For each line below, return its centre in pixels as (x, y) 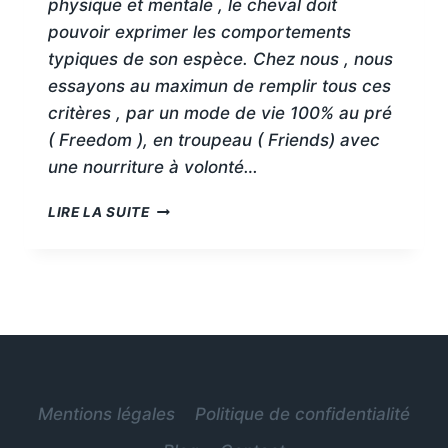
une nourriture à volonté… (153, 167)
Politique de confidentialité (303, 413)
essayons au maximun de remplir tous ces (219, 86)
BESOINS (181, 228)
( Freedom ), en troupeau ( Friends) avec (214, 140)
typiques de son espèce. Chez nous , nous (220, 59)
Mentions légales (106, 413)
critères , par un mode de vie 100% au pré (220, 113)
